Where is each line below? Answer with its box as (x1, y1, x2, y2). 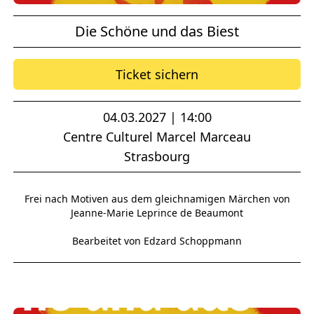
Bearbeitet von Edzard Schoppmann (72, 234, 242, 248)
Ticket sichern (116, 66, 198, 83)
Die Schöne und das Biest (75, 22, 239, 41)
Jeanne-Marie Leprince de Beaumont (71, 206, 243, 220)
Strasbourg (124, 148, 190, 165)
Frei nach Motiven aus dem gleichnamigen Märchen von (24, 192, 290, 206)
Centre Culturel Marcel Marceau (63, 128, 251, 146)
